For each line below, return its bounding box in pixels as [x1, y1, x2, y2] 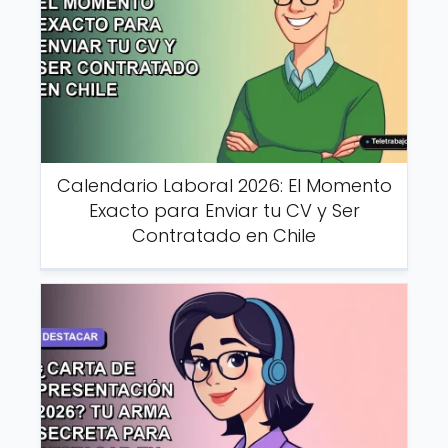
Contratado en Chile [132, 222, 316, 248]
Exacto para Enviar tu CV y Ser [88, 197, 360, 223]
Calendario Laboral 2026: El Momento [56, 172, 392, 198]
